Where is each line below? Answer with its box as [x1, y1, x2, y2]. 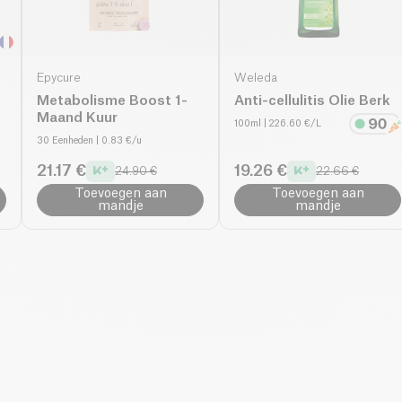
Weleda [234, 72, 277, 83]
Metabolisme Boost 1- [37, 93, 188, 108]
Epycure [37, 72, 81, 83]
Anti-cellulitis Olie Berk [234, 93, 390, 108]
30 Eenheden [37, 135, 93, 145]
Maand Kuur [37, 110, 118, 125]
